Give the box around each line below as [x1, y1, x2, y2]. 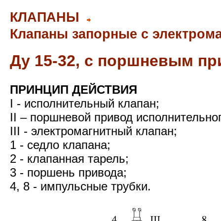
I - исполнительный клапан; [10, 97, 159, 110]
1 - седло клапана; [10, 138, 110, 151]
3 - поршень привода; [10, 166, 127, 179]
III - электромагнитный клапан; [10, 124, 177, 138]
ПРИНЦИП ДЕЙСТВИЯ [10, 83, 137, 96]
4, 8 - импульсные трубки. [10, 180, 151, 193]
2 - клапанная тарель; [10, 152, 129, 165]
